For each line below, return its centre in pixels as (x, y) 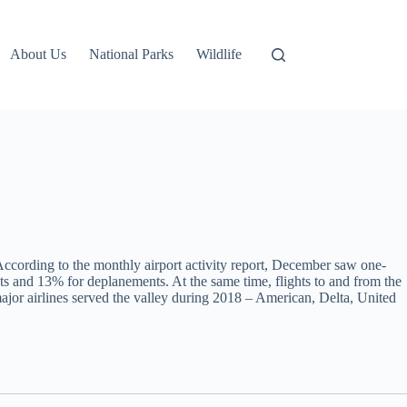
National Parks (132, 54)
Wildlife (219, 54)
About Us (39, 54)
